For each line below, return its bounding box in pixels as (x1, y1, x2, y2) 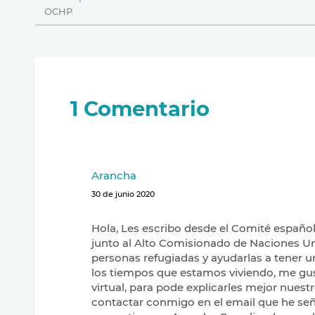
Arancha (91, 169, 136, 182)
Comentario (84, 96, 210, 121)
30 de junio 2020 (91, 189, 155, 200)
